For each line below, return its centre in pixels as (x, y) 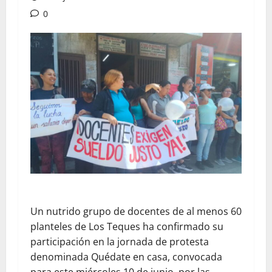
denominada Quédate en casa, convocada (126, 257)
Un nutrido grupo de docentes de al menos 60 (136, 211)
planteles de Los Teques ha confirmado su (127, 226)
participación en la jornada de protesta (120, 241)
